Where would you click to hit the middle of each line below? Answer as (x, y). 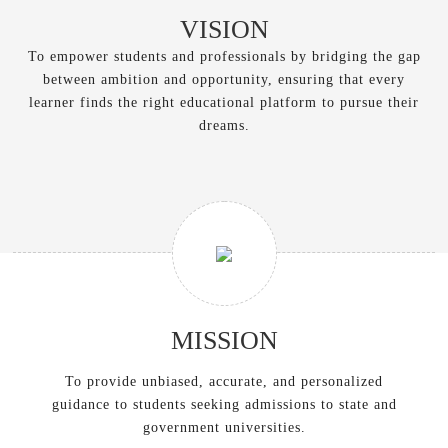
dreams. (224, 125)
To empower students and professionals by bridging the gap (224, 56)
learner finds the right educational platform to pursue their (224, 102)
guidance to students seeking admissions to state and (224, 404)
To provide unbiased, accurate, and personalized (224, 381)
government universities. (224, 427)
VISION (224, 29)
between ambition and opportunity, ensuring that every (224, 79)
